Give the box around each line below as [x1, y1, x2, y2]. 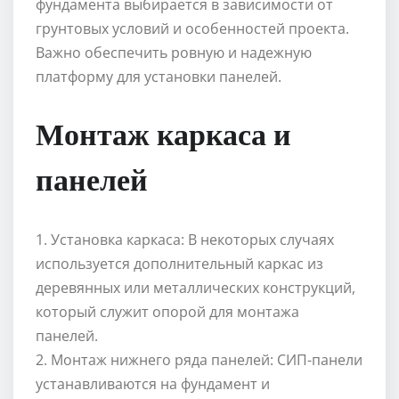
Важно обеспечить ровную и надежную [36, 43, 312, 63]
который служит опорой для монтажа [36, 302, 299, 322]
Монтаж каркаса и [36, 114, 291, 152]
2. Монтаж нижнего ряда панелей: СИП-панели [36, 350, 362, 370]
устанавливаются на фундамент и [36, 374, 270, 395]
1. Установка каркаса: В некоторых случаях [36, 230, 334, 250]
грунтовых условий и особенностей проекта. [36, 19, 349, 39]
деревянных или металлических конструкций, [36, 278, 355, 298]
